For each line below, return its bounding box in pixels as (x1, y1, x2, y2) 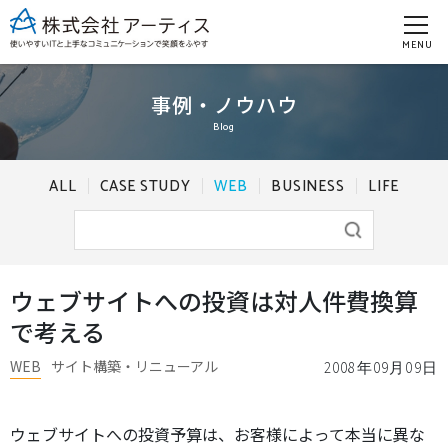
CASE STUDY (100, 174, 191, 199)
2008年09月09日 (323, 358, 438, 377)
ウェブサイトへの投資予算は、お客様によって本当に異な (10, 422, 425, 446)
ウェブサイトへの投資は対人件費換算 (10, 283, 418, 318)
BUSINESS (271, 174, 345, 199)
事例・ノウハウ (150, 89, 298, 119)
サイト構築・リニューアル (51, 356, 218, 376)
